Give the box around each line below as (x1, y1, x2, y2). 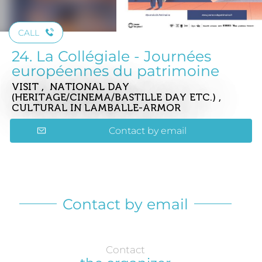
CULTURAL (12, 101, 70, 113)
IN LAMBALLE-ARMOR (70, 101, 181, 113)
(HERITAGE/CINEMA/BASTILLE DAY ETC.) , (12, 91, 224, 103)
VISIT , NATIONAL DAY (12, 80, 129, 92)
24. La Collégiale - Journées (12, 47, 211, 65)
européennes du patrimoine (12, 61, 219, 80)
